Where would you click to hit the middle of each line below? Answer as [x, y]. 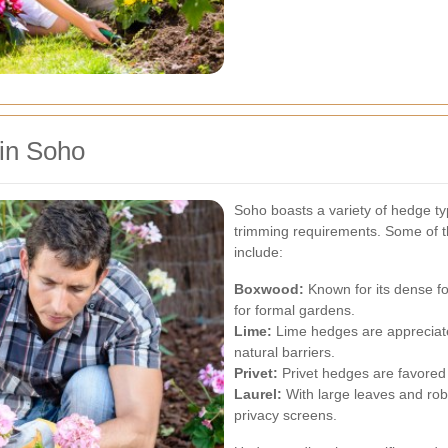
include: [258, 252]
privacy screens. [285, 415]
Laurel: [258, 394]
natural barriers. [284, 352]
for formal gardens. [294, 310]
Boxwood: [269, 289]
